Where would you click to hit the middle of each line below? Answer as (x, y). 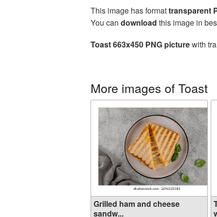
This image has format (130, 10)
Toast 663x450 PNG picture (140, 44)
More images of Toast (149, 88)
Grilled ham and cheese (137, 204)
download (139, 23)
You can (106, 23)
